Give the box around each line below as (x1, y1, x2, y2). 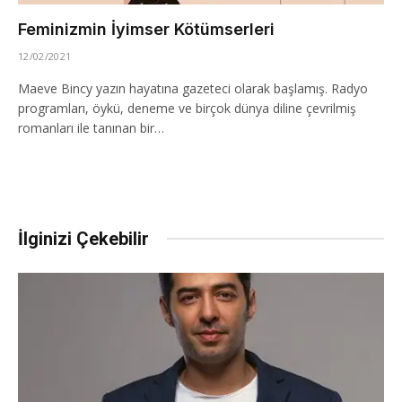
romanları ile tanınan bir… (18, 118, 164, 136)
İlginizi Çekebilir (18, 227, 149, 249)
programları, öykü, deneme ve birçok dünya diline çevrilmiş (18, 99, 356, 117)
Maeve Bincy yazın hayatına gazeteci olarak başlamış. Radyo (18, 79, 368, 97)
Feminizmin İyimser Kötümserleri (18, 19, 275, 39)
